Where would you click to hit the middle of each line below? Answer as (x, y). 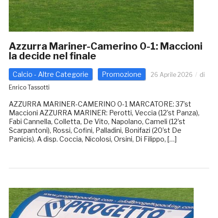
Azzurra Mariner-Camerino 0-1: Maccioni (105, 46)
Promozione (121, 74)
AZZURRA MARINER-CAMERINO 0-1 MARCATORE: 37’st (100, 104)
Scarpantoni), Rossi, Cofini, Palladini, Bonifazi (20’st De (95, 130)
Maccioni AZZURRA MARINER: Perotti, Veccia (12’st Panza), (104, 113)
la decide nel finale (52, 56)
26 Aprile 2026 (172, 75)
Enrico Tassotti (29, 88)
